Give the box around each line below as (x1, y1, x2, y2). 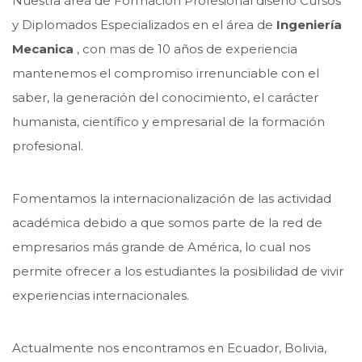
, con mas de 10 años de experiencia (77, 40, 297, 57)
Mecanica (12, 40, 77, 57)
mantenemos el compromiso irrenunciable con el (12, 65, 319, 81)
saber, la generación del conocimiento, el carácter (12, 89, 318, 105)
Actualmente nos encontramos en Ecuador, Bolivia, (12, 339, 326, 356)
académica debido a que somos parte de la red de (12, 214, 322, 230)
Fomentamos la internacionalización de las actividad (12, 190, 331, 206)
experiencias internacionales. (12, 287, 189, 303)
